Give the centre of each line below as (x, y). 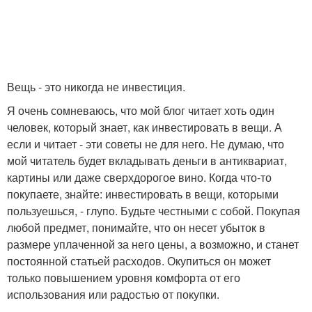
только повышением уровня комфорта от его (124, 278)
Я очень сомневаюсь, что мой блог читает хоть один (141, 111)
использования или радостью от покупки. (113, 295)
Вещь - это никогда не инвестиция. (96, 87)
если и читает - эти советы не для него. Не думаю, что (146, 144)
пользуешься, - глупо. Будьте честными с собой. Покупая (154, 211)
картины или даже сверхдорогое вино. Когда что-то (139, 178)
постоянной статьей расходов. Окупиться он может (139, 261)
